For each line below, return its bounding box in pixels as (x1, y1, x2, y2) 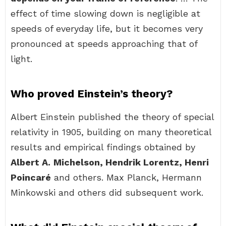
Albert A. (11, 157, 50, 167)
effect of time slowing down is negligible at (11, 8, 200, 19)
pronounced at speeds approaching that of (11, 38, 197, 49)
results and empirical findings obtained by (11, 142, 195, 152)
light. (11, 53, 32, 64)
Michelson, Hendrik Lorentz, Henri (53, 157, 209, 167)
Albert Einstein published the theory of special (11, 111, 214, 122)
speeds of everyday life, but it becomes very (11, 23, 203, 34)
